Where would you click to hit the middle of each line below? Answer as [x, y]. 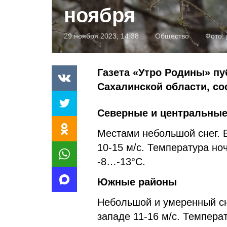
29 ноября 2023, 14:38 [101, 36]
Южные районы [137, 182]
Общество [172, 36]
